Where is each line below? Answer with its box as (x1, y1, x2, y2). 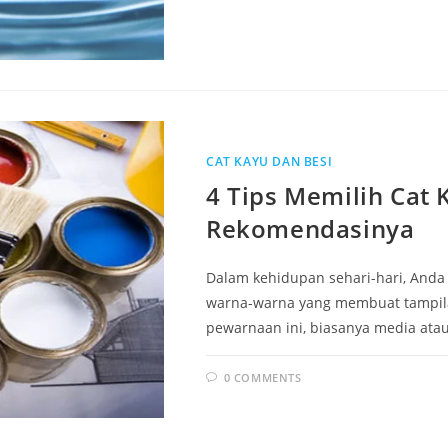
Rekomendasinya (206, 212, 415, 246)
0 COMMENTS (223, 370, 302, 386)
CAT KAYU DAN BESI (206, 153, 333, 171)
